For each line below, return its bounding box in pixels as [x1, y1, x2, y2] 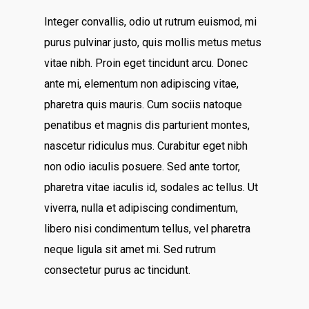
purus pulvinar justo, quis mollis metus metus [44, 36, 262, 49]
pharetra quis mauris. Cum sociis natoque [44, 98, 243, 111]
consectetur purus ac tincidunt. [44, 263, 191, 277]
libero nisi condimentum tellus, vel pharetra [44, 222, 251, 235]
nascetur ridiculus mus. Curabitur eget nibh [44, 139, 248, 152]
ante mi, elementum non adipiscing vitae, [44, 77, 239, 90]
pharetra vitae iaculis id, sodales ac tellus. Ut [44, 181, 259, 194]
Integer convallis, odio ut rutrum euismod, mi [44, 15, 257, 28]
